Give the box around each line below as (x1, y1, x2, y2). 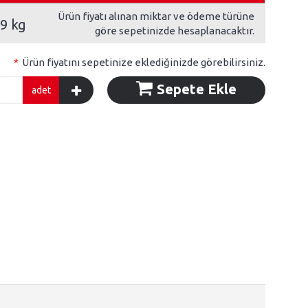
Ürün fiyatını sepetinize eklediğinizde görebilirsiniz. (21, 56, 265, 69)
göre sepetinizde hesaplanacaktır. (94, 25, 254, 37)
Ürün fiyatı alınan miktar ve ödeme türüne (57, 10, 254, 23)
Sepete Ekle (153, 81, 237, 98)
